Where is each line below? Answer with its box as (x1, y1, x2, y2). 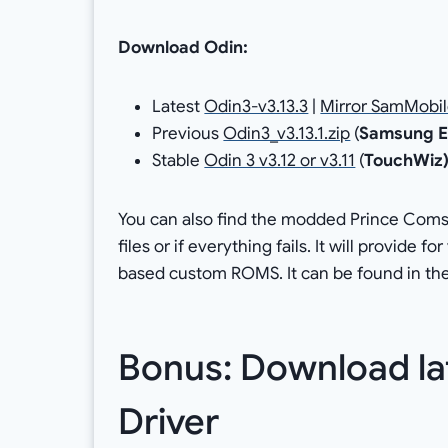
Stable (152, 150, 205, 172)
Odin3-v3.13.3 (204, 96, 309, 118)
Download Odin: (118, 37, 249, 59)
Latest (152, 96, 205, 118)
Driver (118, 399, 220, 445)
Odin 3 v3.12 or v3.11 (204, 150, 356, 172)
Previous (152, 123, 224, 145)
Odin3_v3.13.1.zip (223, 123, 351, 145)
